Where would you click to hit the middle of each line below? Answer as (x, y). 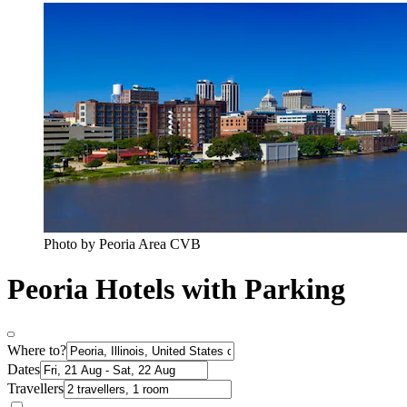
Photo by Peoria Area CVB (122, 244)
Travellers (35, 389)
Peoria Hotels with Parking (176, 288)
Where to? (37, 351)
